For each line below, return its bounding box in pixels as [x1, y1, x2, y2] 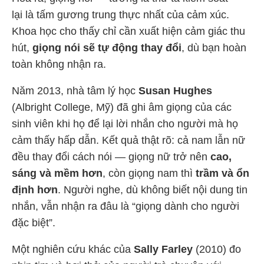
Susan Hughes [138, 85, 212, 97]
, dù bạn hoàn [181, 42, 246, 54]
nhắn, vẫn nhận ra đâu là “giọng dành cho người [12, 200, 239, 212]
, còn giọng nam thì [103, 167, 196, 179]
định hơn [12, 184, 58, 196]
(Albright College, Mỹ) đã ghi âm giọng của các [12, 101, 232, 113]
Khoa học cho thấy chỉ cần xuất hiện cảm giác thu [12, 25, 245, 37]
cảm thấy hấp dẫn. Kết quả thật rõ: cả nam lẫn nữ [12, 134, 245, 146]
